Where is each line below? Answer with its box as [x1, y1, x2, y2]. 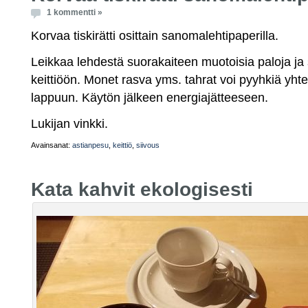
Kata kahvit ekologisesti [31, 179, 253, 200]
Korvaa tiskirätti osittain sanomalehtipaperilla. [31, 28, 278, 43]
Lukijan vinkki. [31, 116, 108, 131]
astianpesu [72, 141, 109, 149]
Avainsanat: [31, 141, 72, 149]
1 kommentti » [47, 8, 102, 17]
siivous [136, 141, 159, 149]
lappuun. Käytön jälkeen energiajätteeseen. [31, 90, 268, 104]
